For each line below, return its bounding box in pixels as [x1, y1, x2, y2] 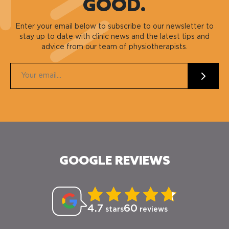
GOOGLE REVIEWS [59, 154, 170, 169]
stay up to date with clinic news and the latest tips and [19, 33, 210, 41]
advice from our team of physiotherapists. [41, 43, 188, 51]
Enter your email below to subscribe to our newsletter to [15, 23, 214, 31]
